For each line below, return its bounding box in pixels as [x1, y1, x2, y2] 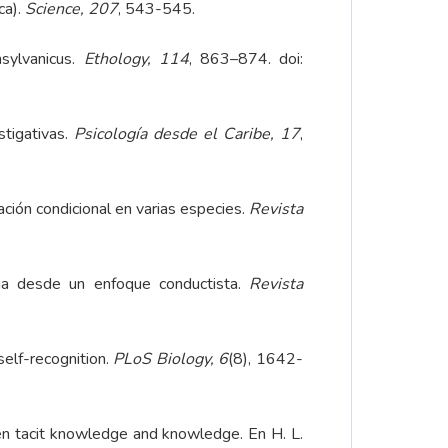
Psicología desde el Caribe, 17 [74, 123, 300, 146]
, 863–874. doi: [188, 48, 304, 71]
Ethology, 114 [83, 48, 189, 71]
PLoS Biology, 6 [113, 348, 229, 371]
